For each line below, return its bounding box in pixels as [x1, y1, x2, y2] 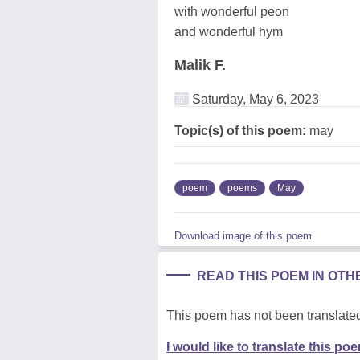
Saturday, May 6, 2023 [189, 92, 319, 106]
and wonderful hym [174, 24, 283, 39]
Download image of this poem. [174, 229, 315, 242]
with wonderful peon [174, 4, 289, 18]
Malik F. [174, 56, 226, 73]
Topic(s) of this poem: [174, 123, 306, 137]
